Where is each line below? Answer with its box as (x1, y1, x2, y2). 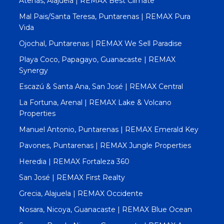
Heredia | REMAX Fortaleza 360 (18, 156, 129, 166)
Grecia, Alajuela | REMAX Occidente (18, 188, 143, 198)
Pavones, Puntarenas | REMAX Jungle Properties (18, 140, 191, 150)
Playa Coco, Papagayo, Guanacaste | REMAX (18, 54, 175, 64)
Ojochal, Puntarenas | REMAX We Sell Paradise (18, 38, 182, 48)
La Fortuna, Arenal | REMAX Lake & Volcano (18, 97, 171, 107)
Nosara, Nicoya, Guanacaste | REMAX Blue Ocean (18, 204, 192, 214)
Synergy (18, 65, 48, 75)
